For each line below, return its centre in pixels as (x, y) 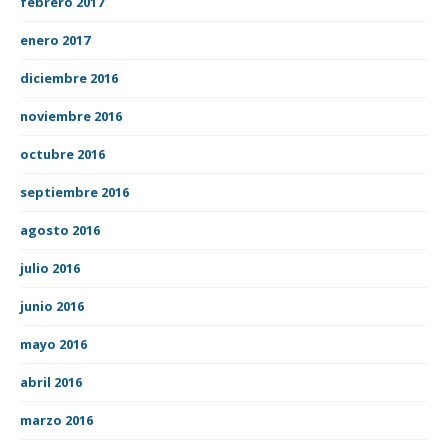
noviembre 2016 (71, 115)
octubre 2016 (62, 153)
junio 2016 (52, 305)
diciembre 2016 (69, 77)
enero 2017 (55, 39)
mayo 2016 (53, 343)
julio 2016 (50, 267)
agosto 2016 (60, 229)
